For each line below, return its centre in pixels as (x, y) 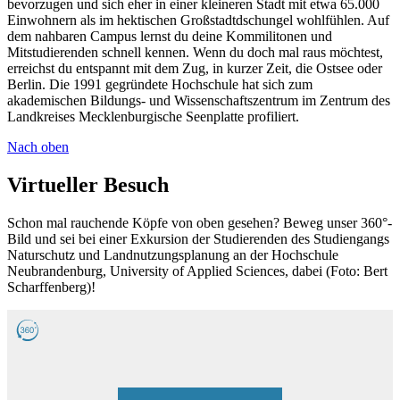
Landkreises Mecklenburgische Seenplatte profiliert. (153, 117)
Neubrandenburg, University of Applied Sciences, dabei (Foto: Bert (197, 271)
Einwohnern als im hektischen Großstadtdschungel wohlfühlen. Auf (198, 21)
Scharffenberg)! (51, 287)
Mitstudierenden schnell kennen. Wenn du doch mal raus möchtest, (195, 53)
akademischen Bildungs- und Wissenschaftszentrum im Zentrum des (199, 101)
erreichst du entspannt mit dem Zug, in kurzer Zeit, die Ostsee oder (195, 69)
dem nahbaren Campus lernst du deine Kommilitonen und (170, 37)
